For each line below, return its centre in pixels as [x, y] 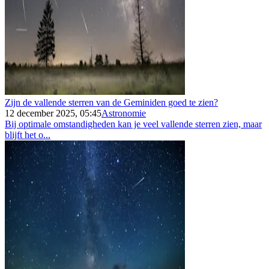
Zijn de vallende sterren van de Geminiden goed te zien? [111, 102]
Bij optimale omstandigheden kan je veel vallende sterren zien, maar [133, 124]
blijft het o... [28, 134]
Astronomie [124, 113]
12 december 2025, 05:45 [53, 113]
